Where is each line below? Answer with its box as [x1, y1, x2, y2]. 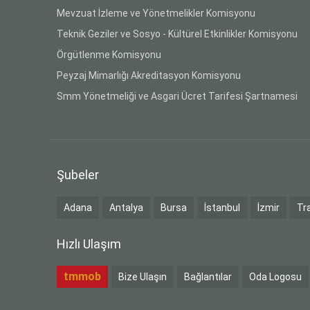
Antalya [109, 201, 143, 213]
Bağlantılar [184, 271, 232, 282]
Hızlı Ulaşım [57, 236, 121, 251]
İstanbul [204, 201, 240, 213]
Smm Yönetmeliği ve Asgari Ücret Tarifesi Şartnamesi [57, 90, 298, 102]
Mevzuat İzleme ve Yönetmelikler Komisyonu [57, 7, 255, 19]
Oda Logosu [249, 271, 302, 282]
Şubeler [57, 167, 99, 182]
